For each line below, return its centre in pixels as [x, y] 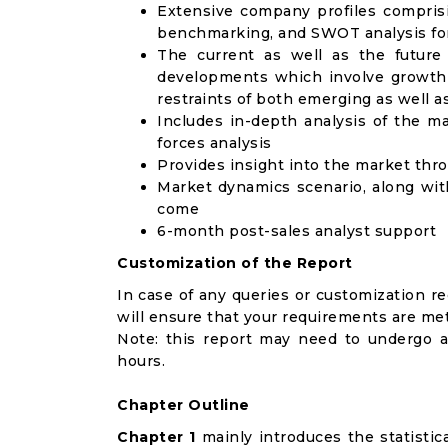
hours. [141, 361]
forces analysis [214, 143]
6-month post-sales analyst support [296, 231]
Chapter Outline [183, 405]
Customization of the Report [235, 263]
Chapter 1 [156, 437]
